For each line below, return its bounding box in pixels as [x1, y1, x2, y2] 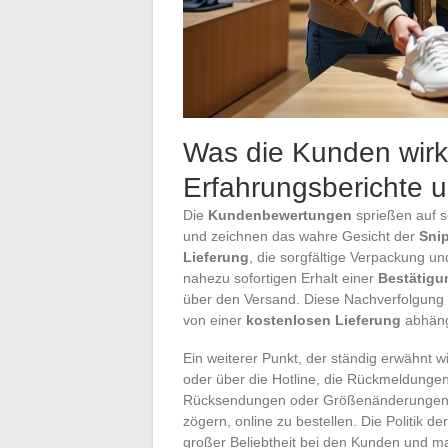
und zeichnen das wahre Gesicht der [183, 227, 419, 244]
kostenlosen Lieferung [246, 311, 401, 328]
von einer [183, 311, 246, 328]
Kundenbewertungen [208, 206, 352, 223]
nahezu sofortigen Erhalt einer [183, 269, 378, 286]
